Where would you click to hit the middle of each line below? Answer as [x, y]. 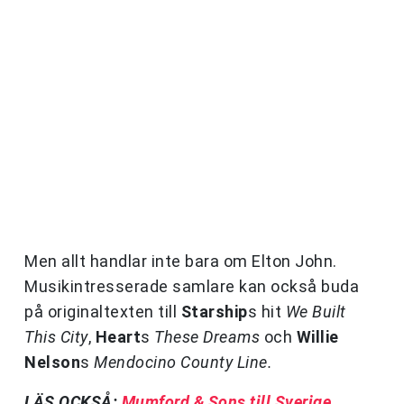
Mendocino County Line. [183, 363]
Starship [214, 312]
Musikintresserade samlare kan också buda [192, 287]
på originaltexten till [103, 312]
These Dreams [207, 337]
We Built [316, 312]
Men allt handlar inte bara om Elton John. [181, 262]
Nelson [52, 363]
